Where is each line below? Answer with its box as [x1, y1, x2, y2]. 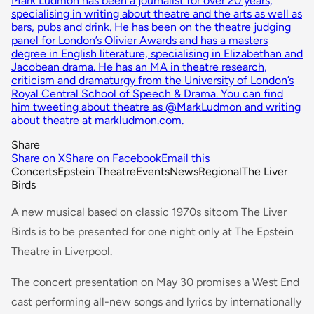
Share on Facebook [65, 151, 161, 165]
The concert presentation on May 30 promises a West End [11, 275, 299, 289]
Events [136, 164, 170, 178]
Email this [161, 151, 210, 165]
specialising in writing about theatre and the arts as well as [11, 6, 302, 20]
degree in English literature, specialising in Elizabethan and [11, 46, 303, 60]
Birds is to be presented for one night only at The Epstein [11, 224, 294, 238]
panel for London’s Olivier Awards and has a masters [11, 33, 268, 47]
